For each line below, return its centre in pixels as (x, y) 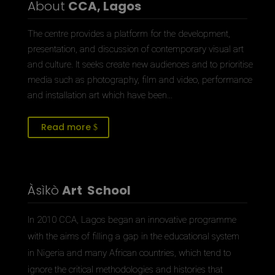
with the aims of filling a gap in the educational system (133, 237)
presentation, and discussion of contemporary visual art (135, 49)
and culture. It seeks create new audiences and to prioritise (140, 64)
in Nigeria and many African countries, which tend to (129, 253)
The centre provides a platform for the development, (129, 34)
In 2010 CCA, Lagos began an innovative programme (132, 220)
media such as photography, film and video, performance (140, 80)
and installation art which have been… (100, 95)
